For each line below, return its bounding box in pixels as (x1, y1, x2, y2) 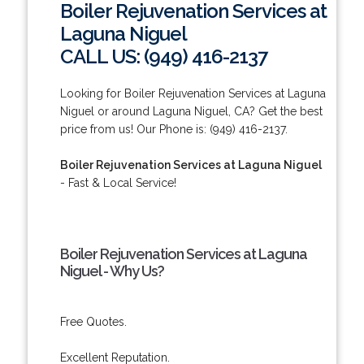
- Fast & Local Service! (59, 175, 176, 189)
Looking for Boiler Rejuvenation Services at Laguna (59, 86, 326, 100)
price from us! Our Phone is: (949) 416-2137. (59, 122, 288, 136)
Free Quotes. (59, 314, 127, 328)
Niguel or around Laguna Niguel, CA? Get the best (59, 104, 323, 118)
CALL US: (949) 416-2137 (59, 44, 267, 68)
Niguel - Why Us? (59, 262, 164, 279)
